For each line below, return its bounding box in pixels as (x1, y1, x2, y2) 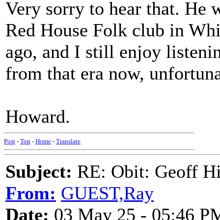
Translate (56, 137, 81, 145)
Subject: (5, 161, 72, 182)
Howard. (5, 106, 70, 127)
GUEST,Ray (61, 183, 154, 203)
